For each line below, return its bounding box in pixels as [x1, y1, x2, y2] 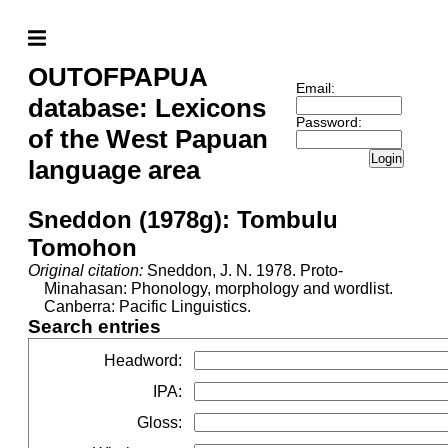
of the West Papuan [28, 124, 268, 154]
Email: [295, 80, 335, 96]
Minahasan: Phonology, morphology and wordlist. [44, 280, 393, 297]
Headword [104, 351, 179, 369]
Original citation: [28, 262, 143, 279]
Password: [295, 114, 362, 130]
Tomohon [28, 234, 137, 261]
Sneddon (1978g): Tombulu [28, 206, 338, 233]
